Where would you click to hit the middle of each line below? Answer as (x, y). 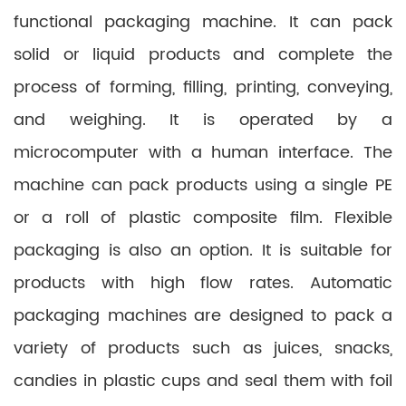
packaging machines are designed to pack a (203, 316)
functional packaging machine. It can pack (203, 22)
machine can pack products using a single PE (203, 185)
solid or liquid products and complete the (203, 55)
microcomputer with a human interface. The (203, 153)
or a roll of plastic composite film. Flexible (203, 218)
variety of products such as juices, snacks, (203, 348)
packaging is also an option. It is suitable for (203, 251)
